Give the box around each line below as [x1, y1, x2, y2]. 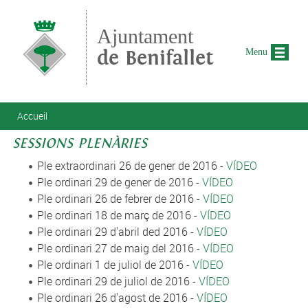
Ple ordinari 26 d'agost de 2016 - [36, 290, 197, 305]
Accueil [17, 109, 47, 122]
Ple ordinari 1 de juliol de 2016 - [36, 257, 192, 272]
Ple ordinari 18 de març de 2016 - [36, 208, 200, 223]
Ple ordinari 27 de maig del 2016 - [36, 241, 203, 256]
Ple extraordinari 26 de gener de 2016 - [36, 158, 226, 173]
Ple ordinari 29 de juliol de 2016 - [36, 274, 199, 289]
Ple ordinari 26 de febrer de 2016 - [36, 191, 203, 206]
